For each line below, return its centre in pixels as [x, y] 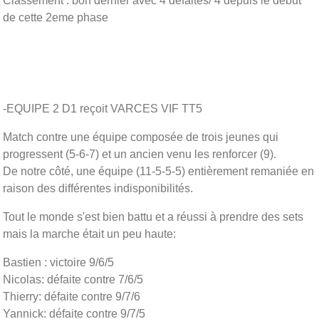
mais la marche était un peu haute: [89, 234]
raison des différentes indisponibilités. [98, 188]
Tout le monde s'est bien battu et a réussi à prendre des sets [153, 216]
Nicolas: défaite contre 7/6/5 [73, 279]
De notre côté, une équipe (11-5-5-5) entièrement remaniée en [158, 171]
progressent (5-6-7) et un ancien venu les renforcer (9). [140, 154]
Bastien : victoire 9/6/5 [58, 262]
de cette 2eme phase [56, 17]
